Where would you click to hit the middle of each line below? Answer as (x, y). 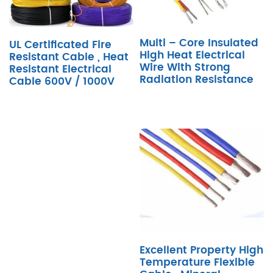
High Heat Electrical (192, 55)
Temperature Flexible (197, 263)
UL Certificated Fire (60, 45)
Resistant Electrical (60, 69)
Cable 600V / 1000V (62, 81)
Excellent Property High (201, 251)
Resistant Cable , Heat (69, 57)
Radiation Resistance (197, 80)
